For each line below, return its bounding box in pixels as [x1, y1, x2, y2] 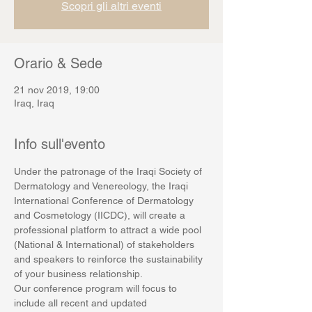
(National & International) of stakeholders [14, 239, 197, 250]
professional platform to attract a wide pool [14, 224, 204, 235]
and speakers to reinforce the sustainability [14, 253, 205, 265]
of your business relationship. [14, 268, 145, 279]
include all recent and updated [14, 297, 150, 309]
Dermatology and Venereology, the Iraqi [14, 180, 191, 192]
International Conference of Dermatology [14, 195, 196, 206]
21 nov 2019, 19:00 [14, 84, 100, 95]
